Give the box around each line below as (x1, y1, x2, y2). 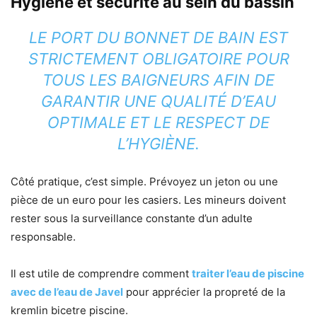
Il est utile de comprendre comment (11, 266, 192, 280)
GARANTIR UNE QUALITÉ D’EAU (41, 91, 276, 110)
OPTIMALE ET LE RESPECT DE (47, 113, 270, 132)
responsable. (11, 229, 76, 243)
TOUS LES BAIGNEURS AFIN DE (42, 70, 275, 89)
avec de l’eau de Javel (11, 284, 123, 299)
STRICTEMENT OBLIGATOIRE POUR (28, 49, 289, 68)
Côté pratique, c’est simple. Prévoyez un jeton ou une (11, 174, 278, 188)
